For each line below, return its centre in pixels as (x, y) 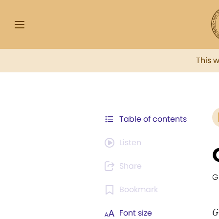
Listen (130, 142)
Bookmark (139, 189)
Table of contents (153, 119)
